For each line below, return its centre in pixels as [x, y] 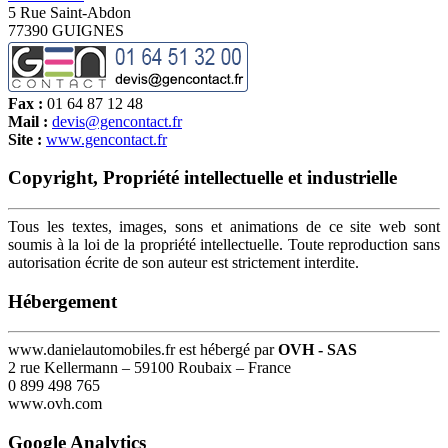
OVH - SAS [317, 350]
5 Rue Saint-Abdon [69, 12]
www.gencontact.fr [106, 139]
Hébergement [62, 301]
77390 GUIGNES [66, 30]
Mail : [30, 121]
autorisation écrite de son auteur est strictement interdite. [183, 262]
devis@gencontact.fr [117, 121]
